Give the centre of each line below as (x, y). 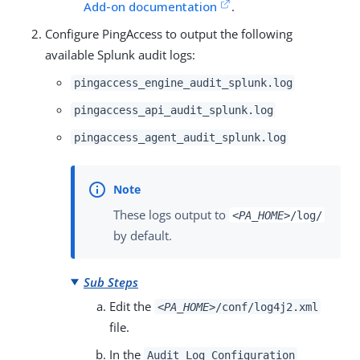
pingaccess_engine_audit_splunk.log (183, 83)
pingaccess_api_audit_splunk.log (173, 110)
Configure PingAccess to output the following (169, 34)
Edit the (132, 306)
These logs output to (171, 214)
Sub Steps (111, 282)
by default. (143, 235)
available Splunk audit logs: (120, 55)
